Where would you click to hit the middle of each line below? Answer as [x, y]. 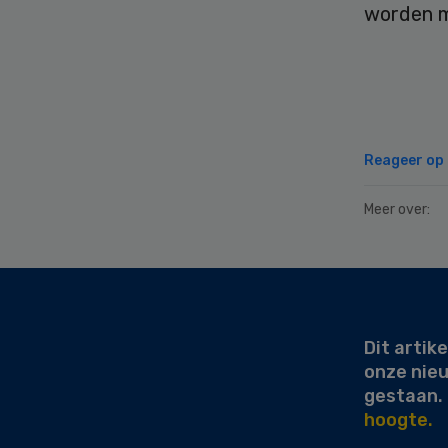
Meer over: [397, 209]
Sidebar [58, 302]
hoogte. [398, 420]
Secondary [76, 278]
